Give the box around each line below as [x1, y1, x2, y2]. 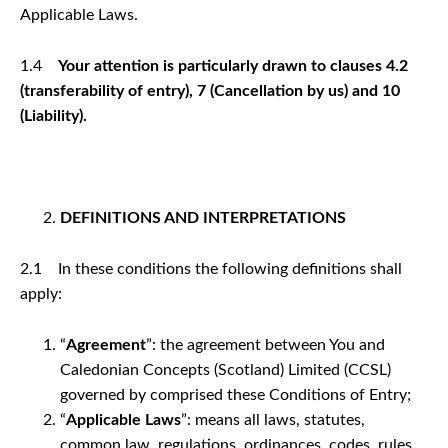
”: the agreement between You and [146, 336, 385, 353]
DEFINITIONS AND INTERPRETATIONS [60, 209, 346, 226]
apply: [20, 285, 62, 302]
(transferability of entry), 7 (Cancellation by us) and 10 [20, 82, 400, 99]
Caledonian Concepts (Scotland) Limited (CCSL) [60, 361, 391, 378]
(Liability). [20, 107, 87, 124]
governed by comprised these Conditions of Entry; [60, 386, 411, 403]
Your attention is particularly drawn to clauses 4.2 [58, 57, 408, 74]
